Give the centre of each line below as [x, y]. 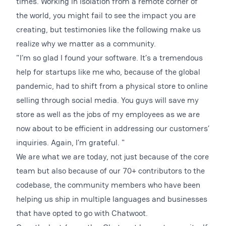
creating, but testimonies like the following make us [108, 30]
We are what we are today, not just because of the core [112, 157]
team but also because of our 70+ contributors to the [110, 171]
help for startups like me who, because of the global [108, 72]
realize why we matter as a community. [86, 44]
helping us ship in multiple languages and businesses [112, 199]
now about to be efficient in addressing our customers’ [113, 128]
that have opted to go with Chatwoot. [82, 213]
